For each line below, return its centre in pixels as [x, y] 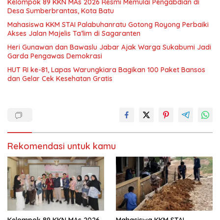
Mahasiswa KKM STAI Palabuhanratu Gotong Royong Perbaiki [108, 24]
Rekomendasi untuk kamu [62, 146]
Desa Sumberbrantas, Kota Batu [61, 11]
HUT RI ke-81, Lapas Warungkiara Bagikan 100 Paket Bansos [106, 69]
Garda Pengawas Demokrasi [55, 56]
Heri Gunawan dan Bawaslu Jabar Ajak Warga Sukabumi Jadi [109, 47]
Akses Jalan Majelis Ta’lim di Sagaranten [74, 33]
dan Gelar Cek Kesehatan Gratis [60, 78]
